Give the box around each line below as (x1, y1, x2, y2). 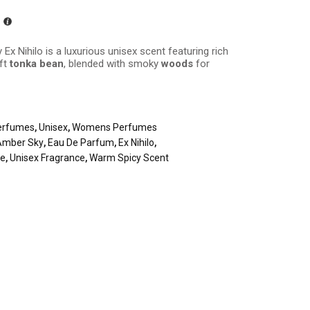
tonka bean (10, 57, 64, 70)
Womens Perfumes (72, 122, 158, 133)
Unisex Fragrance (10, 152, 86, 163)
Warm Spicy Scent (89, 152, 170, 163)
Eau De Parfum (48, 137, 115, 148)
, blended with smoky (64, 57, 162, 70)
